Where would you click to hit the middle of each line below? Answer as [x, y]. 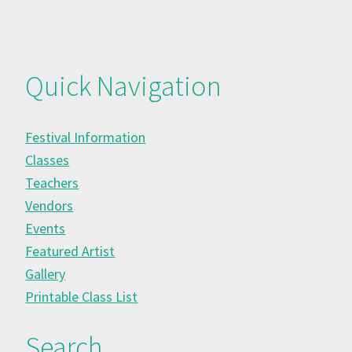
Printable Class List [82, 296]
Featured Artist [70, 251]
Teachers [52, 182]
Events [46, 228]
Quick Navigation [124, 86]
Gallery [46, 273]
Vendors [49, 205]
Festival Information [86, 137]
